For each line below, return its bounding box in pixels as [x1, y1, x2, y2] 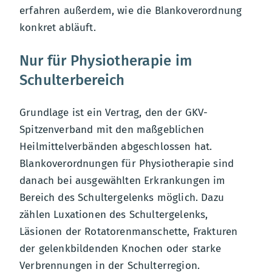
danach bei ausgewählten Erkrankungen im [19, 174, 226, 187]
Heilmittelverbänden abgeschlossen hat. [19, 140, 212, 153]
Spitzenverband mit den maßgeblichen [19, 123, 204, 136]
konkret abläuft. [19, 21, 96, 34]
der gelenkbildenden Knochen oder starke [19, 242, 222, 255]
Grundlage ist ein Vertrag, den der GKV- [19, 106, 208, 119]
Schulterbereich [19, 72, 125, 89]
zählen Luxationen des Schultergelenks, [19, 208, 208, 221]
